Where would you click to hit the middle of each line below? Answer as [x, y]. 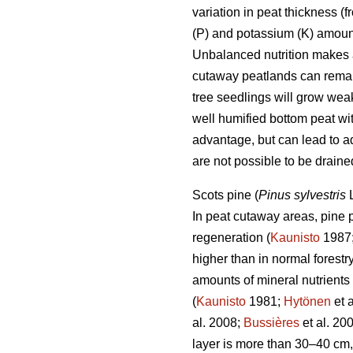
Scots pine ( [225, 195]
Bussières [271, 323]
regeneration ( [231, 238]
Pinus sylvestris [302, 195]
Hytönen [307, 302]
